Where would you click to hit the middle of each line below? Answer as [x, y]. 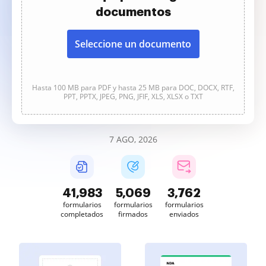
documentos [133, 12]
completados [82, 214]
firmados [133, 214]
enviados [184, 214]
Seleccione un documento [133, 44]
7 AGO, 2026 [133, 139]
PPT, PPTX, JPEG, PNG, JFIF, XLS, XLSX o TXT [133, 96]
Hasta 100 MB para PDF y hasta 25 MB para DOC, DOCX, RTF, [133, 88]
